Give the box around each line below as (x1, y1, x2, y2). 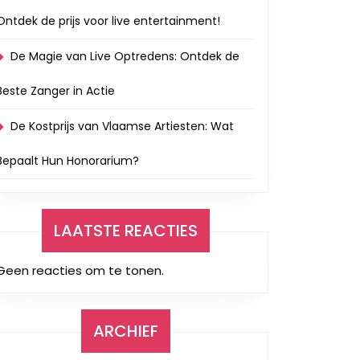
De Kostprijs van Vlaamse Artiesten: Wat (10, 118, 234, 134)
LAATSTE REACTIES (53, 219, 198, 242)
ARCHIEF (92, 320, 158, 342)
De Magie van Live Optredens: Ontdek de (10, 48, 239, 64)
